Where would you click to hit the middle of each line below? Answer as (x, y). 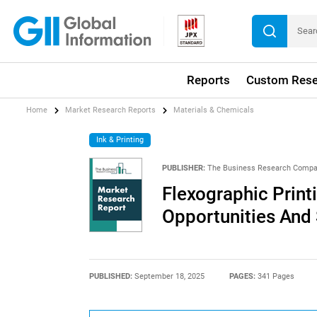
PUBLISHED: (111, 276)
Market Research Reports (111, 110)
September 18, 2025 (169, 276)
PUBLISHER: (183, 168)
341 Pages (276, 276)
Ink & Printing (120, 139)
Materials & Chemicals (214, 110)
